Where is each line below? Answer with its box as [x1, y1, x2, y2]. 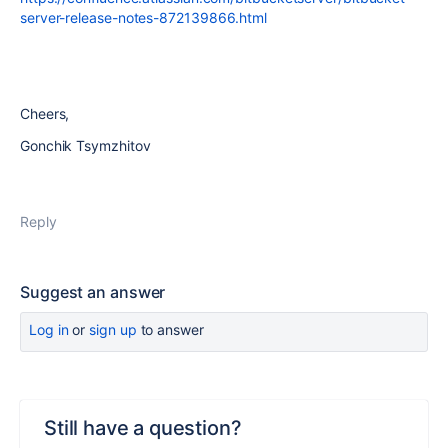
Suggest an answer [20, 282, 166, 302]
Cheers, [20, 105, 70, 122]
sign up [89, 321, 137, 338]
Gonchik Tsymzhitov [20, 137, 151, 154]
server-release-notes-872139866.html [20, 9, 268, 26]
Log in [29, 321, 69, 338]
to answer [136, 321, 204, 338]
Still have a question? [44, 416, 242, 440]
